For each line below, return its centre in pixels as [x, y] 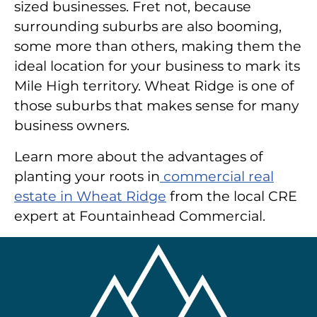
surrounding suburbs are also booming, [148, 27]
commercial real [217, 177]
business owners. [72, 126]
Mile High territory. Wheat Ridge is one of [154, 86]
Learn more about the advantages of [139, 157]
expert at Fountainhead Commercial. [140, 216]
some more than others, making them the [158, 46]
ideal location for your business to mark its [157, 66]
